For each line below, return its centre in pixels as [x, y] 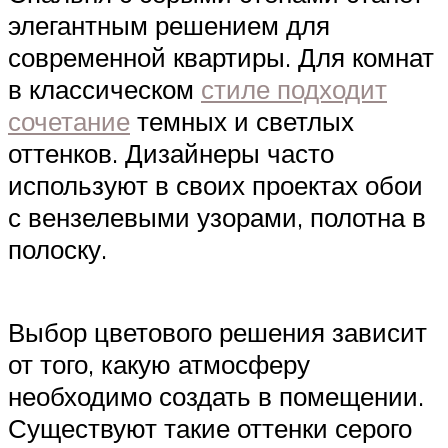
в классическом [104, 89]
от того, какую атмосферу [159, 364]
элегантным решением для [169, 25]
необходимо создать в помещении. [216, 396]
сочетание [69, 121]
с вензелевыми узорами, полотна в [217, 217]
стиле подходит [294, 89]
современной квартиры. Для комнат [221, 57]
